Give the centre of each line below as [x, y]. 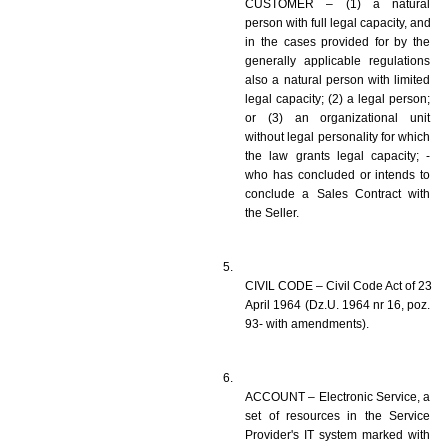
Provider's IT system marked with [337, 434]
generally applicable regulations [337, 60]
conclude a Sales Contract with [337, 193]
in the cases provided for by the [337, 41]
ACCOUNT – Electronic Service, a [337, 396]
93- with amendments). [307, 323]
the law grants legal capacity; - [337, 155]
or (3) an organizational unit [337, 117]
